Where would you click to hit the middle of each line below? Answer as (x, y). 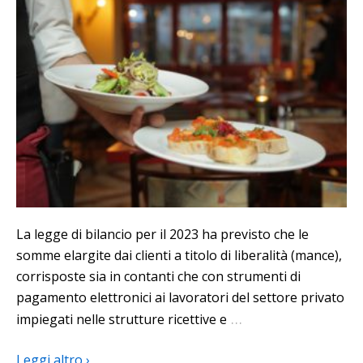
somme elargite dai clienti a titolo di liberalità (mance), (179, 255)
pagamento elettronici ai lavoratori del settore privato (180, 297)
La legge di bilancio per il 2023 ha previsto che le (162, 234)
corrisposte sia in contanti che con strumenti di (158, 276)
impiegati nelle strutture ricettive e (122, 319)
